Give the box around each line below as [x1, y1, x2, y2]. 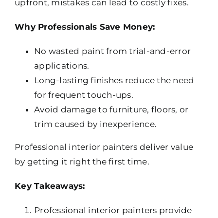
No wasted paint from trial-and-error [34, 46, 191, 56]
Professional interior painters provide [34, 205, 192, 216]
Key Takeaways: [15, 181, 85, 191]
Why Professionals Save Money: [15, 22, 155, 32]
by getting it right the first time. [15, 157, 149, 167]
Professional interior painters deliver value [15, 142, 194, 152]
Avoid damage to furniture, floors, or [34, 105, 189, 115]
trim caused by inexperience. [34, 119, 157, 129]
